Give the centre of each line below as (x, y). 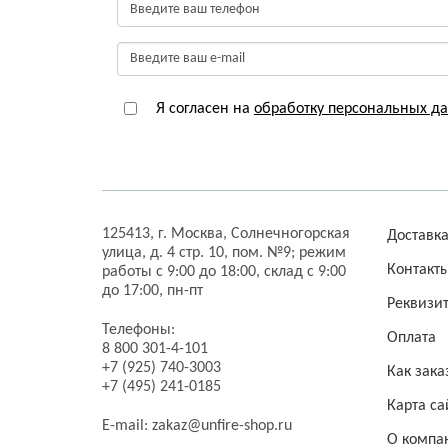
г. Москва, (194, 234)
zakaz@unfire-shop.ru (222, 426)
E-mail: (127, 426)
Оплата (411, 338)
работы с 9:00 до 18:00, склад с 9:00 (224, 272)
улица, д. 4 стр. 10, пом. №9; (200, 253)
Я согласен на (203, 109)
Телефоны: (138, 330)
